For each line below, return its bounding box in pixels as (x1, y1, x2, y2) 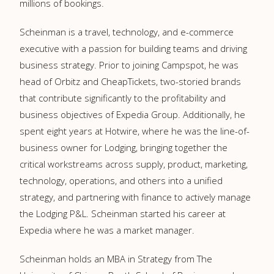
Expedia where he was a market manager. (20, 224, 194, 236)
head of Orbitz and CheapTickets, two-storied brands (20, 75, 241, 87)
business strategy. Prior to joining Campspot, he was (20, 59, 239, 71)
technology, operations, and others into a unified (20, 174, 223, 187)
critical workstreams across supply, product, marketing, (20, 158, 248, 170)
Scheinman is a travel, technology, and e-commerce (20, 26, 234, 38)
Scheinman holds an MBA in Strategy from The (20, 253, 212, 265)
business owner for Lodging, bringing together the (20, 141, 228, 154)
